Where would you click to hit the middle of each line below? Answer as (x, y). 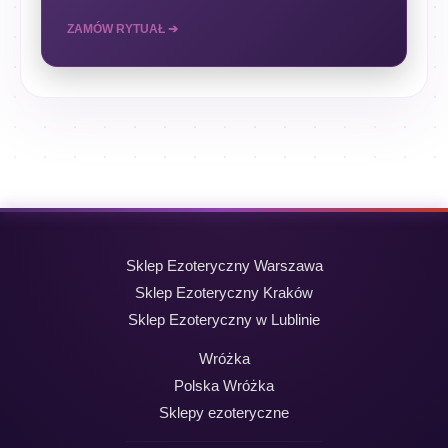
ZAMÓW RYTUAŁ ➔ (122, 29)
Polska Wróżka (224, 385)
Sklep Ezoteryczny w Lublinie (224, 319)
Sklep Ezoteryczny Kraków (224, 292)
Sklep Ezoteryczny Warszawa (224, 265)
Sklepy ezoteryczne (224, 412)
